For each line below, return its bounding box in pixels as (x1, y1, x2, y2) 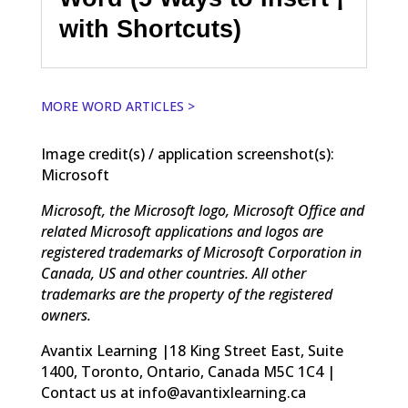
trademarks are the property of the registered (40, 283, 332, 304)
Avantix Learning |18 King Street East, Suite (40, 340, 343, 361)
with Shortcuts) (58, 15, 241, 44)
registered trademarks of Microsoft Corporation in (40, 241, 362, 262)
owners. (40, 304, 91, 325)
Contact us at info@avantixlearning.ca (40, 382, 306, 403)
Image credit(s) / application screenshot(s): (40, 143, 334, 164)
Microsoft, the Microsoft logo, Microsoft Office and (40, 199, 364, 220)
